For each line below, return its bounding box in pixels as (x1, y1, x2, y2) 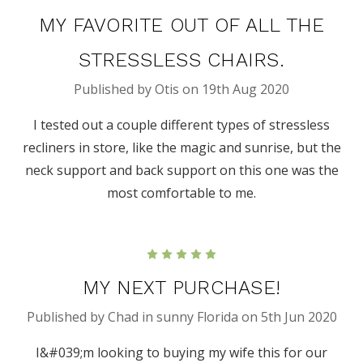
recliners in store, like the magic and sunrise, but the (22, 139, 341, 157)
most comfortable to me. (107, 184, 256, 203)
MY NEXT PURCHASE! (82, 276, 281, 300)
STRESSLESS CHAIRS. (79, 49, 284, 72)
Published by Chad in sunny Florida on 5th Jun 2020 (26, 308, 337, 327)
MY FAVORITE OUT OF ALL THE (38, 14, 325, 37)
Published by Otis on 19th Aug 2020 (74, 80, 289, 99)
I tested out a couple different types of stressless (33, 116, 330, 135)
